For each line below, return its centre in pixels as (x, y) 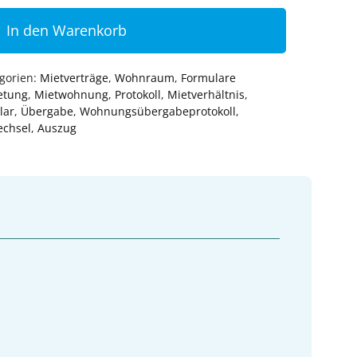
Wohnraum (145, 78)
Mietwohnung (71, 95)
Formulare (208, 78)
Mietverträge (74, 78)
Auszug (57, 128)
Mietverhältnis (206, 95)
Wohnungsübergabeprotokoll (158, 112)
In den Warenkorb (67, 31)
